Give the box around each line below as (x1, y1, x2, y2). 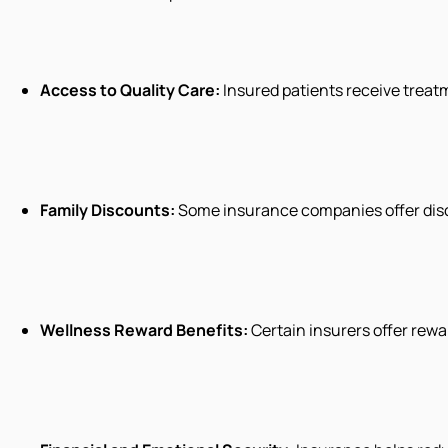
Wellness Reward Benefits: (40, 318, 248, 341)
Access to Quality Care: (40, 78, 220, 101)
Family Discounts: (40, 198, 175, 221)
